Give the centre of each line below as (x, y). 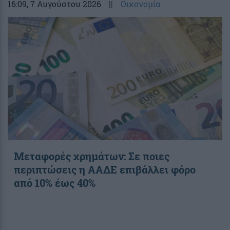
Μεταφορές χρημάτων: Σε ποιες (92, 156)
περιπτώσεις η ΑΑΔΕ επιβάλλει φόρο (105, 169)
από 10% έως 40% (55, 183)
